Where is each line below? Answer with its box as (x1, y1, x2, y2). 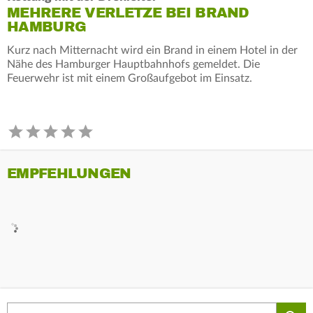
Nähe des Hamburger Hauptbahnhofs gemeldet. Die (7, 58, 260, 70)
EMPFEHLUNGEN (7, 164, 131, 182)
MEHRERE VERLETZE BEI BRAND (7, 3, 249, 22)
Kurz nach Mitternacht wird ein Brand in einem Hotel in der (7, 44, 298, 56)
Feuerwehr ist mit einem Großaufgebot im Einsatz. (7, 72, 252, 84)
